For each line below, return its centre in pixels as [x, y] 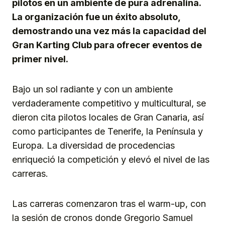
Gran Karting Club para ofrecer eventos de [107, 45]
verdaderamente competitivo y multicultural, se [109, 103]
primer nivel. [40, 59]
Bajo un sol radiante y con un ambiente [92, 89]
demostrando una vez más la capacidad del [109, 31]
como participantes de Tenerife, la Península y [107, 131]
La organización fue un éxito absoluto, [96, 17]
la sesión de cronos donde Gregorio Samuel [102, 217]
